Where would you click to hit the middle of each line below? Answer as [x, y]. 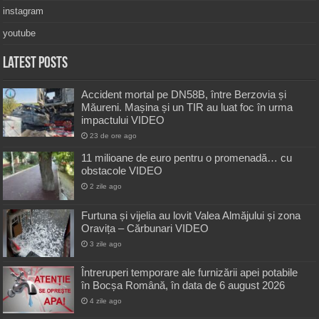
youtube [20, 33]
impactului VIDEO [123, 120]
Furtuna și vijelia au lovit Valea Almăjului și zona [191, 216]
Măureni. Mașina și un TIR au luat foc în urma [187, 107]
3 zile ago [106, 244]
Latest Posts [36, 63]
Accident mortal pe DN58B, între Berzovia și [184, 94]
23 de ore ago [114, 135]
